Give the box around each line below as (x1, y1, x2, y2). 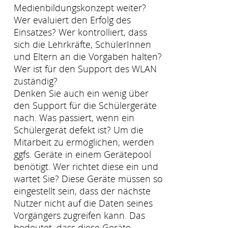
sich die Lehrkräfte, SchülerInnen (14, 38, 151, 50)
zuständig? (14, 74, 58, 87)
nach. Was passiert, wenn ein (14, 111, 134, 124)
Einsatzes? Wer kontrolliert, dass (14, 25, 147, 38)
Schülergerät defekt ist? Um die (14, 123, 144, 136)
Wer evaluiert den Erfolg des (14, 13, 131, 26)
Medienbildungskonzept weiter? (14, 1, 146, 14)
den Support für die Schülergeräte (14, 99, 157, 111)
